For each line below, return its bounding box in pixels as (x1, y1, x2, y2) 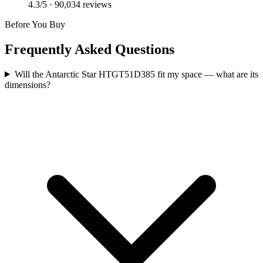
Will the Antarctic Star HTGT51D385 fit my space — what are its (14, 69, 258, 79)
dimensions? (5, 79, 50, 90)
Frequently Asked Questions (5, 41, 174, 57)
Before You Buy (5, 19, 65, 29)
